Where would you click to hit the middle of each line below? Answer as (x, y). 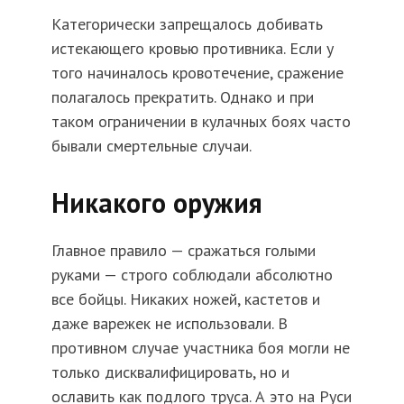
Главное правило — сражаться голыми (183, 251)
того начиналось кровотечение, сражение (197, 73)
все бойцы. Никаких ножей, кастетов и (185, 299)
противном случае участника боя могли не (200, 348)
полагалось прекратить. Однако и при (182, 97)
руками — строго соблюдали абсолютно (192, 275)
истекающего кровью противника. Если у (192, 49)
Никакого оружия (156, 203)
